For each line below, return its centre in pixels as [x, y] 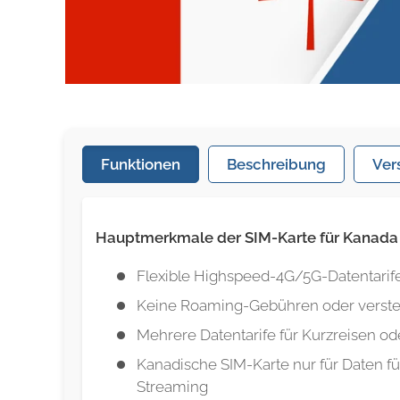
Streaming [172, 386]
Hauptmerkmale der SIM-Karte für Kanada [247, 237]
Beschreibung [276, 164]
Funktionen [141, 164]
